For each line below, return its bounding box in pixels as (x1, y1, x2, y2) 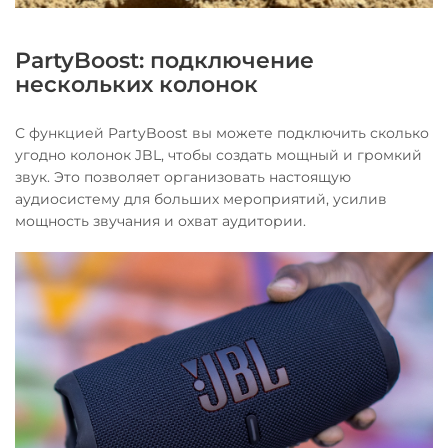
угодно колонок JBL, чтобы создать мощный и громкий (15, 146, 422, 165)
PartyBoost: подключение (15, 46, 314, 75)
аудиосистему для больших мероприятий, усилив (15, 190, 387, 209)
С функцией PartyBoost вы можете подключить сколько (15, 124, 429, 143)
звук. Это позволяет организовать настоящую (15, 168, 351, 187)
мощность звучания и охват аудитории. (15, 212, 306, 231)
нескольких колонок (15, 70, 258, 99)
